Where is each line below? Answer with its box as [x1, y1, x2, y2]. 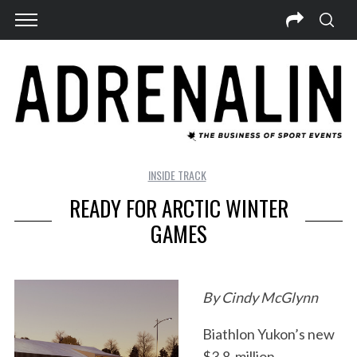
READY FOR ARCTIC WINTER [69, 192, 288, 225]
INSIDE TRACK [147, 167, 206, 184]
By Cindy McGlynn [202, 288, 318, 307]
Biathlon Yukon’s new [202, 325, 335, 343]
